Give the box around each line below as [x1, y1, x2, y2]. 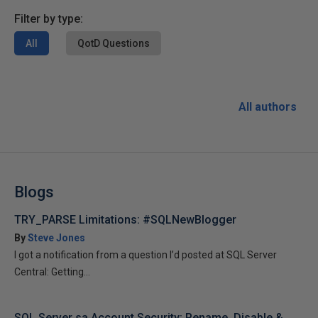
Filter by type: [14, 12, 83, 26]
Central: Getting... [14, 266, 90, 278]
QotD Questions [77, 38, 150, 49]
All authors [238, 100, 297, 114]
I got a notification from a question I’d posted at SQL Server [14, 249, 277, 261]
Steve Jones [28, 232, 85, 243]
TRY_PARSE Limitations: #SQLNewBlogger [14, 213, 236, 226]
